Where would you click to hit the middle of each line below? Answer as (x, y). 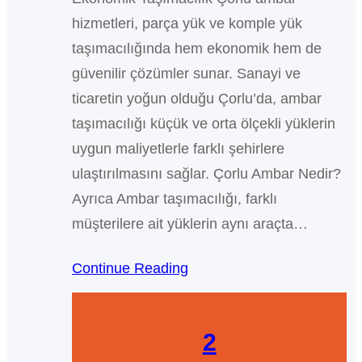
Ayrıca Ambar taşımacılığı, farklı (174, 199)
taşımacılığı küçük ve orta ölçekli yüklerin (203, 124)
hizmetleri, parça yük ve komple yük (187, 24)
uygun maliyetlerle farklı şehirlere (178, 149)
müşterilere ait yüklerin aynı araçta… (189, 224)
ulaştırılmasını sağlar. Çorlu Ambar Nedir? (206, 174)
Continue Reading (130, 269)
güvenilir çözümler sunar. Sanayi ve (186, 74)
